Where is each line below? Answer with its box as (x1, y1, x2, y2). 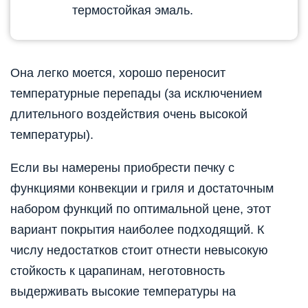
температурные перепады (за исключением (10, 86, 262, 100)
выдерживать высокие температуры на (10, 284, 236, 298)
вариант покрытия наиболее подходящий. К (10, 222, 264, 236)
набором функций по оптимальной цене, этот (10, 201, 271, 216)
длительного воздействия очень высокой (10, 107, 247, 121)
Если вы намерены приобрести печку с (10, 160, 234, 175)
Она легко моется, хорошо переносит (10, 65, 225, 80)
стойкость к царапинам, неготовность (10, 263, 225, 278)
